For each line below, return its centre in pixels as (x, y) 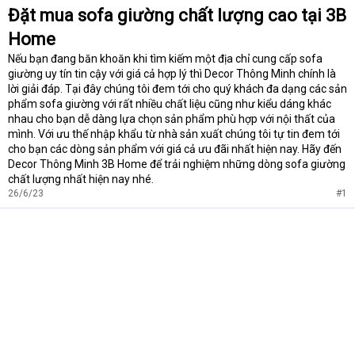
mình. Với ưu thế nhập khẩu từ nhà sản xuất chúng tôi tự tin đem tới (174, 134)
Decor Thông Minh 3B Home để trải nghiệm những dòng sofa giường (177, 164)
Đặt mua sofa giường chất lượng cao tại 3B (177, 16)
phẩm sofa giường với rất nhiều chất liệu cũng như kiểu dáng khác (170, 104)
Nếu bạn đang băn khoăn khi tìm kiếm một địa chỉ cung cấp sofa (165, 59)
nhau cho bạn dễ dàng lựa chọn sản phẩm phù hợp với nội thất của (172, 119)
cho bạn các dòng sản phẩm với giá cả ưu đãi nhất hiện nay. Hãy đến (175, 149)
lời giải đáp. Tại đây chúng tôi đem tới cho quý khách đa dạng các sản (177, 89)
